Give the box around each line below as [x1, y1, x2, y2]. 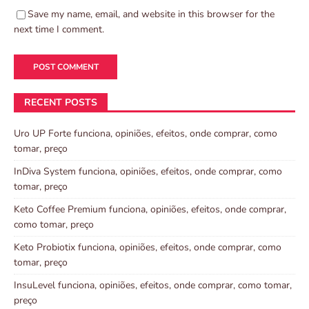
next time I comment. [14, 23, 104, 37]
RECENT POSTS [24, 96, 97, 110]
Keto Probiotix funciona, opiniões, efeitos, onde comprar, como [14, 241, 281, 255]
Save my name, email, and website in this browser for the [28, 8, 275, 21]
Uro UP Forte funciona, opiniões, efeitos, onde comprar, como [14, 127, 277, 141]
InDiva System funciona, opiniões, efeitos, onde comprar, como [14, 165, 282, 179]
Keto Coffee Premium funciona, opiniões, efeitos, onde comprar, [14, 203, 286, 217]
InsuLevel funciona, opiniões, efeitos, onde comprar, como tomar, [14, 279, 292, 292]
